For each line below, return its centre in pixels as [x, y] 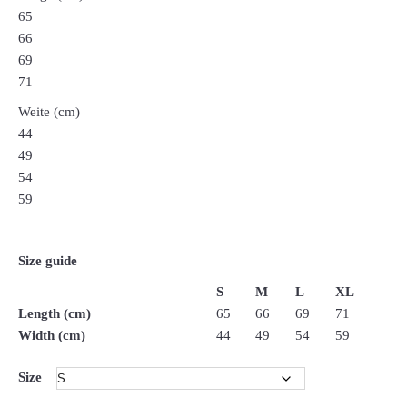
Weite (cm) [50, 112]
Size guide [48, 260]
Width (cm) [52, 335]
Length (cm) [55, 313]
